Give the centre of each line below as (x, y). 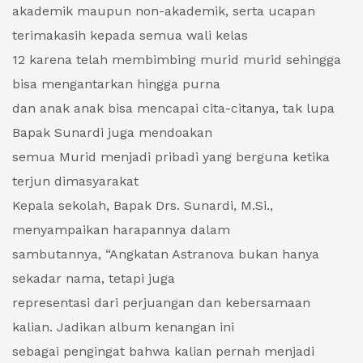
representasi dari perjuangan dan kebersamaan (161, 303)
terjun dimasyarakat (75, 181)
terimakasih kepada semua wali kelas (130, 36)
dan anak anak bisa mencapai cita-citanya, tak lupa (173, 109)
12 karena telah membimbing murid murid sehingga (177, 60)
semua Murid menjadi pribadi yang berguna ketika (171, 157)
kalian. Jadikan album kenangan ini (123, 327)
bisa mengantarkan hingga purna (116, 84)
